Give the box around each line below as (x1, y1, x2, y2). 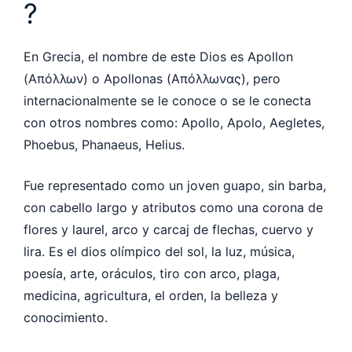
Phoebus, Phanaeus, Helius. (24, 136, 185, 152)
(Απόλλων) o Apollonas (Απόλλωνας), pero (24, 70, 280, 86)
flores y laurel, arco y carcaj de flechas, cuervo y (24, 221, 313, 237)
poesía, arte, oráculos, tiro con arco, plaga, (24, 265, 280, 281)
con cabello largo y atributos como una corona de (24, 199, 323, 215)
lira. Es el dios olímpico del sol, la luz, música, (24, 243, 295, 259)
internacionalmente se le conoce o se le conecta (24, 92, 311, 108)
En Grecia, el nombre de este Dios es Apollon (24, 48, 293, 64)
